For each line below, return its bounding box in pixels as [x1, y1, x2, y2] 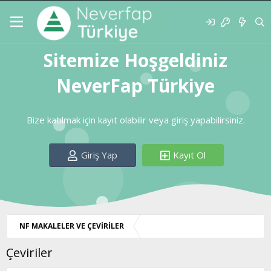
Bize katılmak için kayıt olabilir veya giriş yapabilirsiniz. [26, 114, 245, 126]
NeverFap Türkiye [56, 73, 215, 98]
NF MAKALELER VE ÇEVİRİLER [19, 221, 124, 232]
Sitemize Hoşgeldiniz [44, 48, 227, 73]
